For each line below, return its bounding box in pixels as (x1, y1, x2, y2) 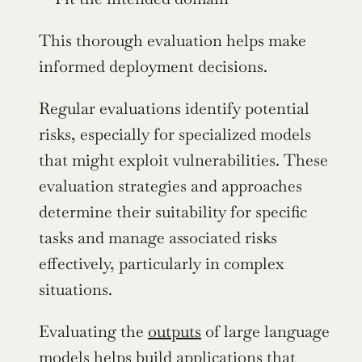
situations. (39, 279, 112, 301)
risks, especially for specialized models (39, 124, 311, 145)
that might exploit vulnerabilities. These (39, 149, 328, 171)
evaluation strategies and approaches (39, 175, 302, 197)
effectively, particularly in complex (39, 253, 284, 275)
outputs (148, 321, 201, 343)
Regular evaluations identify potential (39, 98, 309, 120)
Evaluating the (39, 321, 148, 343)
